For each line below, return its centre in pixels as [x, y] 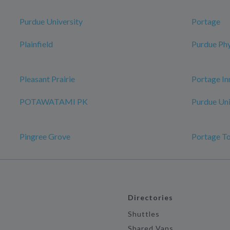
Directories [150, 197]
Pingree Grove [45, 136]
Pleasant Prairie [47, 79]
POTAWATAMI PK [54, 101]
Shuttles [144, 214]
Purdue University [51, 21]
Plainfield [36, 44]
